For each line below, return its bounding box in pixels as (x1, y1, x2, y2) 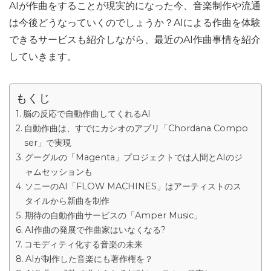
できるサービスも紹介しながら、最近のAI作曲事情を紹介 (9, 34, 261, 45)
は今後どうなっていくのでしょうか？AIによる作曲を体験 (9, 17, 261, 28)
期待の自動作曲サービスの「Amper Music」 (24, 210, 202, 221)
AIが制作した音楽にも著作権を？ (25, 253, 153, 264)
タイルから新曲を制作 (24, 195, 109, 206)
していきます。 (9, 51, 77, 62)
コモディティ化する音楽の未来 (24, 239, 143, 250)
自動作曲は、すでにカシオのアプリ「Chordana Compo (24, 123, 248, 134)
